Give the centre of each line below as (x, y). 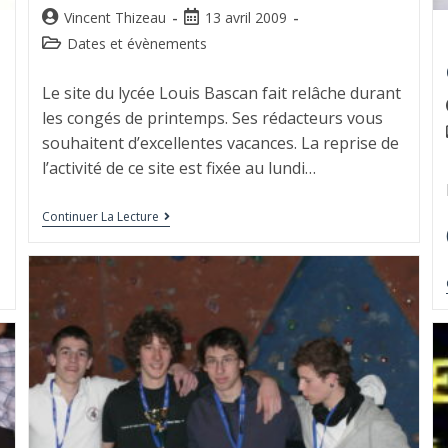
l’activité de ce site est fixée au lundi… (178, 168)
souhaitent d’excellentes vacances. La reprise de (220, 143)
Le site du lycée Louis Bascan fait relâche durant (221, 93)
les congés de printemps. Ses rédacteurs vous (212, 118)
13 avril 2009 (245, 18)
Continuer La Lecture (100, 217)
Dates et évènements (136, 44)
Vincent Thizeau (114, 18)
